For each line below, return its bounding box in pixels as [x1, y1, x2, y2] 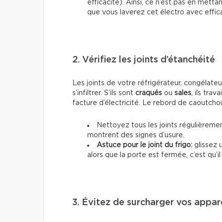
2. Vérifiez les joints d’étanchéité [72, 55, 215, 64]
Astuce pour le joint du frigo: [97, 141, 192, 149]
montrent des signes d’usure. [87, 131, 184, 139]
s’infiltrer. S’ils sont [72, 89, 135, 97]
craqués [135, 89, 162, 97]
